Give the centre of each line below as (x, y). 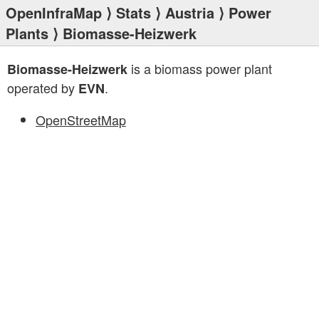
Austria (190, 12)
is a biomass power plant (200, 68)
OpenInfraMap (54, 12)
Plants (27, 33)
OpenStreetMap (81, 120)
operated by (43, 88)
